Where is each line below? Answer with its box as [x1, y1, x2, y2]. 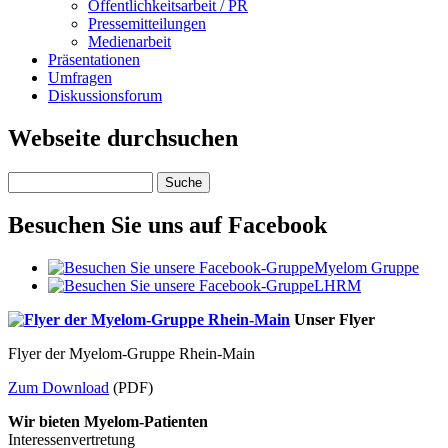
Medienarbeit [88, 32, 171, 50]
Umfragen [48, 68, 112, 86]
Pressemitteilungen [88, 14, 206, 32]
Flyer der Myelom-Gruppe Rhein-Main [8, 345, 255, 363]
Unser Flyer [290, 311, 375, 329]
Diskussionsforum [48, 86, 162, 104]
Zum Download [8, 379, 109, 397]
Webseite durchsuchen [8, 124, 238, 151]
